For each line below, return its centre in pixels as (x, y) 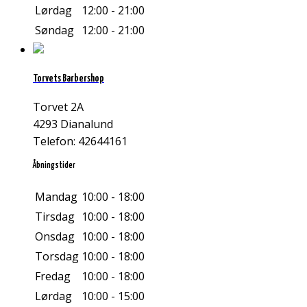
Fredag (53, 276)
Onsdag (55, 236)
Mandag (56, 196)
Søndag (54, 30)
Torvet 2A (58, 107)
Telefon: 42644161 (80, 142)
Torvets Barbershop (69, 79)
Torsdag (57, 256)
